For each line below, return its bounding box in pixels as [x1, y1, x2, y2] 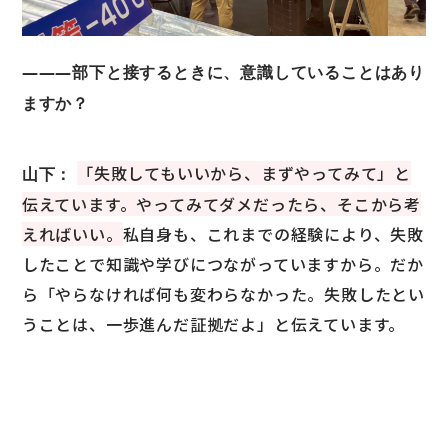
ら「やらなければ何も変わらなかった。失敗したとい [21, 282, 426, 307]
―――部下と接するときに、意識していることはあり [21, 61, 426, 84]
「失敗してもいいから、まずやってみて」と [77, 161, 412, 186]
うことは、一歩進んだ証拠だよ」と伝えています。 [21, 312, 406, 337]
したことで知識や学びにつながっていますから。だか [21, 252, 425, 277]
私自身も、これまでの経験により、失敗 [122, 222, 425, 247]
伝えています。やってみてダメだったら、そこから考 [21, 192, 422, 217]
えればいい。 [21, 222, 123, 247]
